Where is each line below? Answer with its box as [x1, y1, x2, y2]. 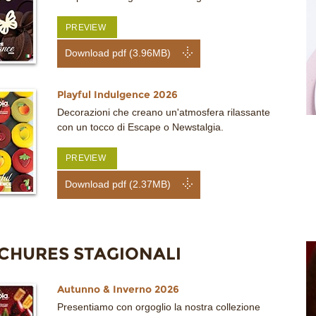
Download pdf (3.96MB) [65, 47, 171, 60]
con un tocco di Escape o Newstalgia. [57, 121, 224, 134]
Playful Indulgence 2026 [57, 88, 178, 102]
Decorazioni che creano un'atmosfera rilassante [57, 107, 270, 119]
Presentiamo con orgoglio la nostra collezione [57, 301, 260, 314]
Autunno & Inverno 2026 [57, 283, 179, 296]
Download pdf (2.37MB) [65, 178, 171, 190]
